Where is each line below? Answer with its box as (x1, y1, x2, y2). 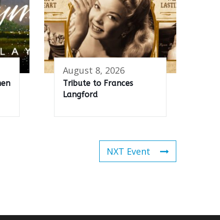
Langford (63, 90, 98, 100)
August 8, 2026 (63, 64, 125, 77)
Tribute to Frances (63, 79, 133, 88)
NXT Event (107, 145, 150, 158)
